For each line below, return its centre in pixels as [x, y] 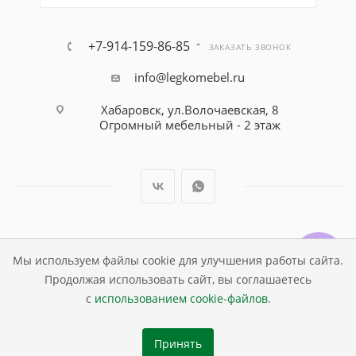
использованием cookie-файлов [181, 299]
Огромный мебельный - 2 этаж [190, 125]
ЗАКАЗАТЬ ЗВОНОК [250, 47]
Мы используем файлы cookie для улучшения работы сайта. [178, 261]
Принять [178, 344]
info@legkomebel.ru [190, 77]
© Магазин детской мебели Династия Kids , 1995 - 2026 [178, 247]
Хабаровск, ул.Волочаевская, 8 [190, 110]
